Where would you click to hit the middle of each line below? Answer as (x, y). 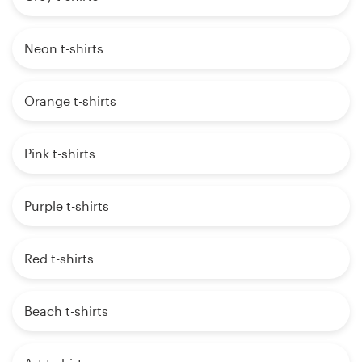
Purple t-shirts (67, 206)
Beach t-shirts (66, 311)
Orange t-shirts (70, 101)
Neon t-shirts (64, 48)
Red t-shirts (59, 259)
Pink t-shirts (60, 154)
